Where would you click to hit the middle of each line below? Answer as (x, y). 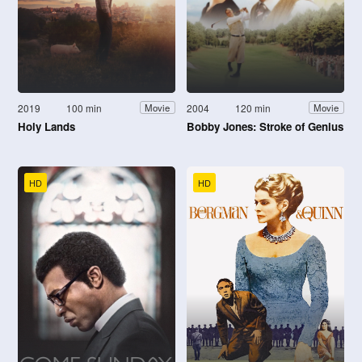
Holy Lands (46, 126)
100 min (84, 107)
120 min (253, 107)
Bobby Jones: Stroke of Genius (265, 126)
